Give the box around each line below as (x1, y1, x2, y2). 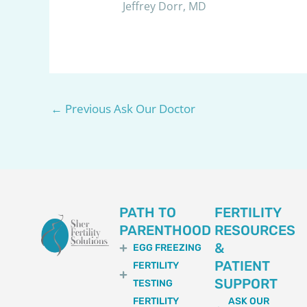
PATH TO (119, 204, 177, 221)
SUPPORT (214, 275, 278, 292)
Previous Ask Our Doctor (62, 100, 195, 116)
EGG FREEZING (133, 241, 202, 254)
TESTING (133, 277, 173, 289)
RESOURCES (214, 221, 296, 238)
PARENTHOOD (119, 221, 212, 238)
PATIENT (214, 257, 271, 274)
